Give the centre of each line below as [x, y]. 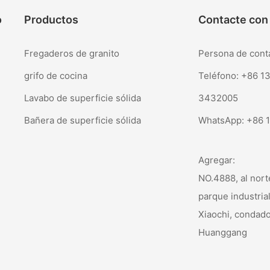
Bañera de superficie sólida [83, 120]
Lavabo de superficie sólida [83, 98]
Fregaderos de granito [72, 53]
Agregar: [217, 160]
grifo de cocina [56, 75]
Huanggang [223, 233]
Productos [52, 20]
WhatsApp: [223, 120]
